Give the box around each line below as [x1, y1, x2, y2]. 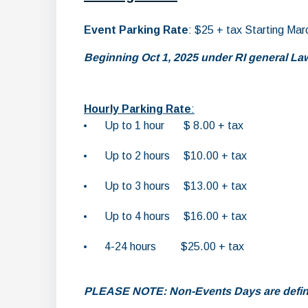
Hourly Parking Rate [84, 103, 191, 115]
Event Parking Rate [84, 24, 188, 36]
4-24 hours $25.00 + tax [104, 241, 244, 252]
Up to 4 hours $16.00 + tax [104, 210, 247, 222]
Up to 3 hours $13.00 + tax [104, 180, 247, 192]
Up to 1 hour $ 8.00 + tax [104, 120, 243, 131]
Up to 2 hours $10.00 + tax [104, 150, 247, 162]
